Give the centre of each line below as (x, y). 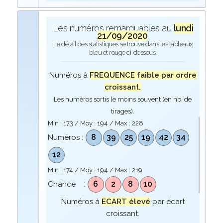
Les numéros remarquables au (113, 28)
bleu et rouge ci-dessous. (123, 53)
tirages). (123, 111)
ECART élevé (126, 202)
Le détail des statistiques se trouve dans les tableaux (123, 44)
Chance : (67, 184)
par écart (167, 202)
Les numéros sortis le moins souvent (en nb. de (123, 99)
